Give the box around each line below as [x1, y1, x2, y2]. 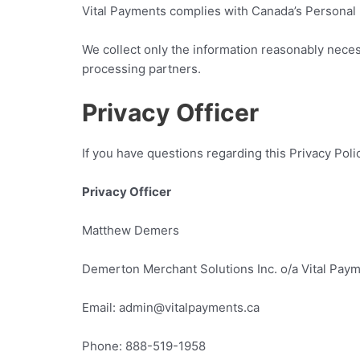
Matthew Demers [82, 223, 179, 238]
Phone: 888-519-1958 [82, 338, 206, 354]
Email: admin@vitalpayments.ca [82, 300, 260, 315]
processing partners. [82, 61, 201, 76]
